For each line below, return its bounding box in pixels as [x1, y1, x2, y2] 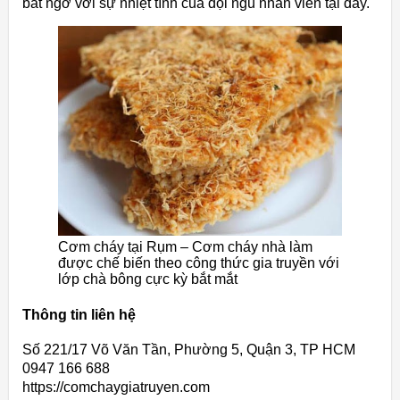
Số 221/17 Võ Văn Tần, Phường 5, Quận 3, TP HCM [22, 341, 355, 357]
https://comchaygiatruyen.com [22, 379, 210, 395]
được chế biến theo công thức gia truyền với [58, 255, 339, 271]
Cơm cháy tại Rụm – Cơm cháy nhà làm [58, 239, 312, 255]
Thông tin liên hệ [22, 306, 136, 322]
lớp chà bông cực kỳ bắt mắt [58, 271, 237, 287]
